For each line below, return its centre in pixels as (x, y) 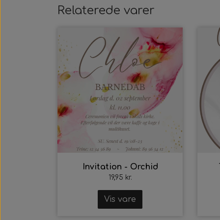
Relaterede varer (106, 10)
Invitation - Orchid (120, 167)
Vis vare (120, 199)
